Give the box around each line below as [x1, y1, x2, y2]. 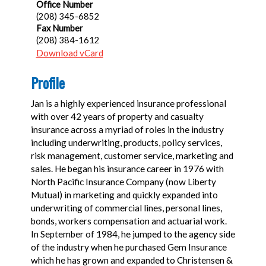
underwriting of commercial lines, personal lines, [30, 202, 222, 213]
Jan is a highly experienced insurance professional [30, 98, 226, 109]
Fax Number [36, 23, 83, 33]
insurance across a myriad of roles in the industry [30, 124, 224, 135]
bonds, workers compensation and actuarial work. [30, 216, 227, 226]
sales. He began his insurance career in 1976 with [30, 163, 224, 174]
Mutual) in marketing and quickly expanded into [30, 189, 218, 200]
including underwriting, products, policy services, [30, 137, 222, 148]
